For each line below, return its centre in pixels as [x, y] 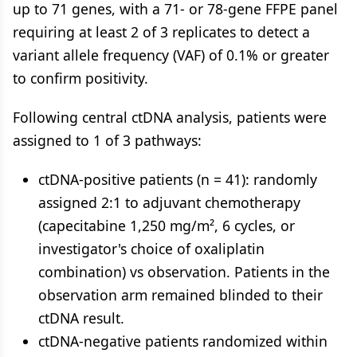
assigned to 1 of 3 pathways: [107, 140]
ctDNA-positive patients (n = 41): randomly [178, 179]
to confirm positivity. [80, 78]
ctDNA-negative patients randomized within [183, 341]
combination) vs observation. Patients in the [184, 272]
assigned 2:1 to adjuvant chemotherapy [169, 202]
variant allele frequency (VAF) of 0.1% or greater [171, 55]
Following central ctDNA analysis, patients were [170, 117]
